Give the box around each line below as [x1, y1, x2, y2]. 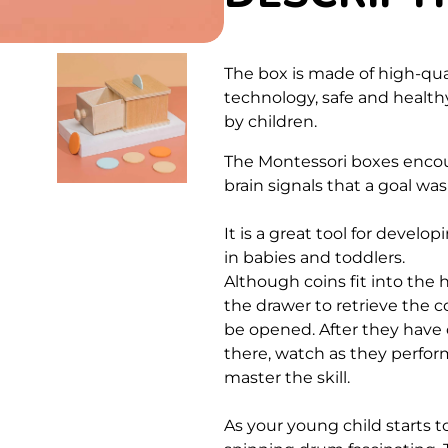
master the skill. [224, 368, 350, 387]
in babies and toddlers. [224, 248, 405, 267]
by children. [224, 112, 317, 131]
